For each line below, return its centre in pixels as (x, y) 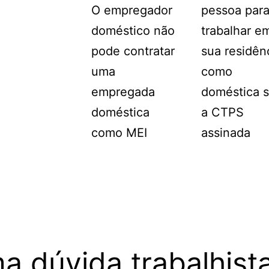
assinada (226, 133)
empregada (123, 92)
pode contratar (133, 51)
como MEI (119, 133)
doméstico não (133, 31)
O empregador (132, 10)
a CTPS (223, 112)
